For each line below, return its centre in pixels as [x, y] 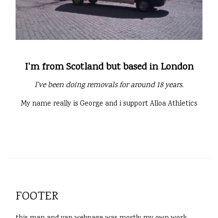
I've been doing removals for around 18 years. [109, 86]
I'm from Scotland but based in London [109, 68]
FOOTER [37, 197]
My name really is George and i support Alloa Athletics [109, 104]
